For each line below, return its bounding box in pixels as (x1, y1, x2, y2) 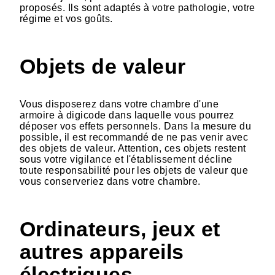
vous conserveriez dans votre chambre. (20, 176, 201, 187)
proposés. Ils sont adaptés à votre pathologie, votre (20, 2, 255, 13)
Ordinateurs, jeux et (20, 217, 220, 241)
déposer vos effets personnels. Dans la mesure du (20, 120, 252, 131)
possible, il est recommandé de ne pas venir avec (20, 131, 249, 142)
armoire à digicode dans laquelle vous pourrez (20, 109, 234, 120)
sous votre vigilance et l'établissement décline (20, 153, 233, 165)
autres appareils (20, 240, 184, 263)
